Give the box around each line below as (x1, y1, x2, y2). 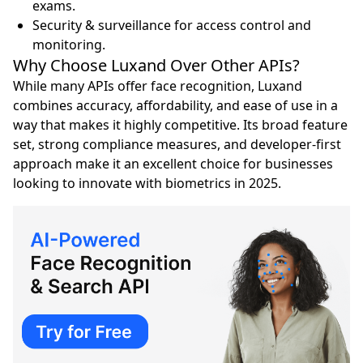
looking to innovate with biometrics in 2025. (13, 174, 281, 193)
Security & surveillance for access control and (32, 16, 311, 35)
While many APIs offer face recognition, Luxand (13, 77, 302, 96)
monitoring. (32, 36, 105, 54)
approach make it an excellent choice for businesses (13, 155, 333, 173)
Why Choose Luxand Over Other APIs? (13, 54, 300, 77)
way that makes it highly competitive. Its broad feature (13, 116, 348, 135)
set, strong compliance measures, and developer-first (13, 135, 341, 154)
